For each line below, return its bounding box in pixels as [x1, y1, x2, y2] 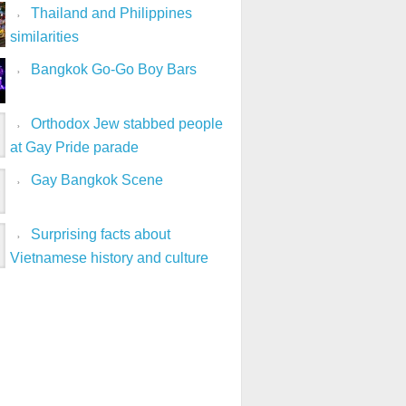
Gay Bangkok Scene [31, 172, 163, 188]
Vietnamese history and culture [10, 250, 208, 266]
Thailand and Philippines [31, 5, 192, 22]
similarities [10, 29, 79, 45]
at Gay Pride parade [10, 140, 139, 156]
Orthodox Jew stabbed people [31, 116, 223, 132]
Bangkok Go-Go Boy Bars [31, 62, 197, 78]
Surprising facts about [31, 227, 170, 243]
